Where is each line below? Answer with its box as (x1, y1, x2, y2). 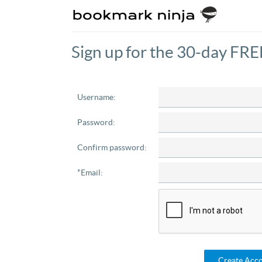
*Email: (77, 168, 103, 177)
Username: (77, 92, 116, 102)
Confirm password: (77, 143, 147, 152)
